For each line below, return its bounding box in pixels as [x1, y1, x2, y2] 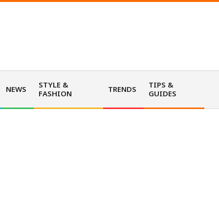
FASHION [38, 88, 72, 98]
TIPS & [149, 80, 174, 89]
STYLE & [38, 80, 68, 89]
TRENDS [108, 84, 137, 94]
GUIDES [149, 88, 177, 98]
